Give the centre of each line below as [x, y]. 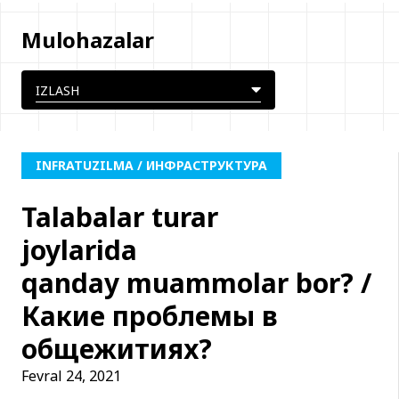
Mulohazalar [88, 39]
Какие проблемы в [150, 315]
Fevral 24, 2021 [71, 375]
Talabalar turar [120, 216]
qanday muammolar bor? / [196, 282]
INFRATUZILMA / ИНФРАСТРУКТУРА [151, 165]
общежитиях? [117, 348]
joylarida [79, 249]
